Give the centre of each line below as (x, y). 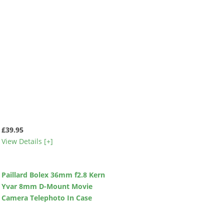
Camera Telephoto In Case (46, 198)
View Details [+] (27, 141)
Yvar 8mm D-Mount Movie (47, 186)
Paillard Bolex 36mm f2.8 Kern (53, 175)
